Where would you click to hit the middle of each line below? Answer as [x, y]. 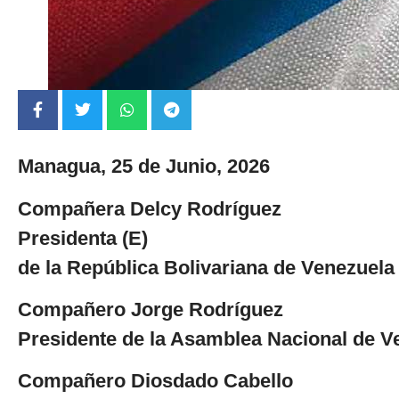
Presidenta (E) [83, 238]
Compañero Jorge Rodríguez [151, 309]
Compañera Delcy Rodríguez [150, 208]
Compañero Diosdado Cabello [155, 381]
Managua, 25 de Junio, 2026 [144, 167]
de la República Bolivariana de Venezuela [206, 267]
